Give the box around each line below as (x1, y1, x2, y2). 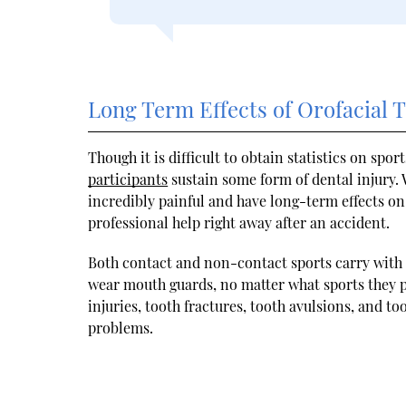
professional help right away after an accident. (88, 212, 391, 232)
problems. (88, 317, 154, 337)
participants (88, 169, 169, 188)
